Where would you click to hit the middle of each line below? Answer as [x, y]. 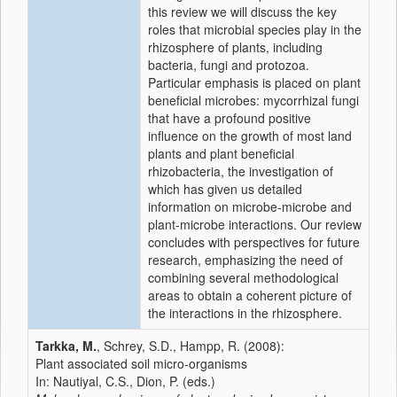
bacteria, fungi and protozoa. [229, 65]
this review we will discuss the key [242, 12]
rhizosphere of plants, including [235, 47]
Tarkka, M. [66, 346]
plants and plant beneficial [221, 153]
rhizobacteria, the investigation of [241, 171]
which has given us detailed [225, 189]
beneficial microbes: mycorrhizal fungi [253, 100]
